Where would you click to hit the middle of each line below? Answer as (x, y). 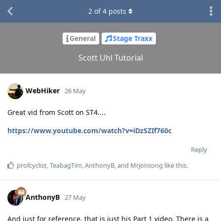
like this (175, 165)
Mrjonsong (147, 165)
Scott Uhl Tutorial (110, 57)
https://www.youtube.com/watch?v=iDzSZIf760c (90, 130)
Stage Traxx (133, 38)
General (83, 38)
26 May (75, 91)
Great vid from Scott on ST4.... (56, 112)
